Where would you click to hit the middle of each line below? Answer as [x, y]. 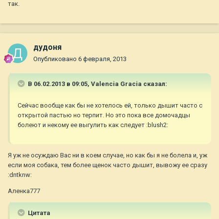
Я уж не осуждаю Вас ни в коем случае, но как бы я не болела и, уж [108, 155]
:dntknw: [20, 175]
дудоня [47, 47]
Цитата [38, 213]
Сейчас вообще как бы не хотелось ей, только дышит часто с [110, 106]
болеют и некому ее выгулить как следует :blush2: [93, 125]
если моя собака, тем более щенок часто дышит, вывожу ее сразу [108, 165]
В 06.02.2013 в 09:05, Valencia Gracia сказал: [97, 84]
